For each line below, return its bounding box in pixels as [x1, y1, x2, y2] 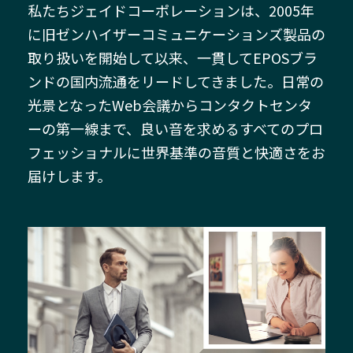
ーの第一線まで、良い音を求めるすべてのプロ [28, 118, 323, 139]
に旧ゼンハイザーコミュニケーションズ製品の [28, 24, 325, 44]
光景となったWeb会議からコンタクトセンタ [28, 95, 312, 115]
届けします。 [28, 165, 111, 186]
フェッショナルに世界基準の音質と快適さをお [28, 142, 325, 162]
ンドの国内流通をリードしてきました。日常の [28, 71, 324, 91]
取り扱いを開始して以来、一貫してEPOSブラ [28, 47, 318, 68]
